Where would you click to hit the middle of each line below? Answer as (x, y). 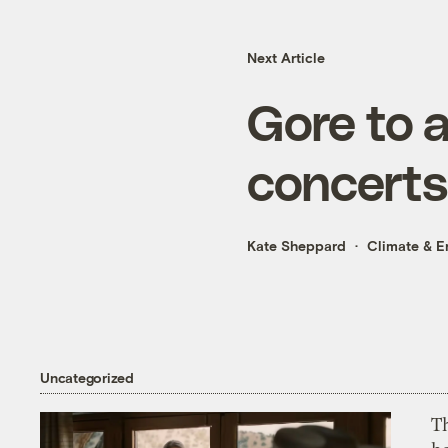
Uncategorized (87, 377)
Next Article (286, 58)
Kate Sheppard (296, 246)
